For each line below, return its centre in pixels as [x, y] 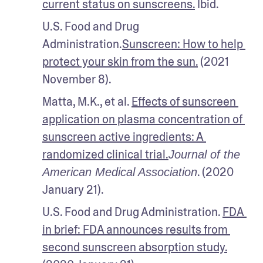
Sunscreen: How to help [183, 44]
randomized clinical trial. [105, 154]
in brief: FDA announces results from [135, 229]
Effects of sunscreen [184, 101]
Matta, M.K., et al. [87, 101]
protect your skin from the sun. [120, 61]
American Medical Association [120, 172]
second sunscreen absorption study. [135, 247]
